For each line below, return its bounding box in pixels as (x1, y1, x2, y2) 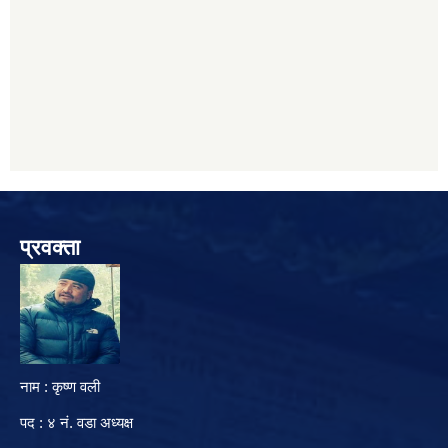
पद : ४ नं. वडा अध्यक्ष (20, 414, 133, 432)
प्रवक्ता (20, 235, 80, 261)
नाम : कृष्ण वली (20, 378, 100, 396)
